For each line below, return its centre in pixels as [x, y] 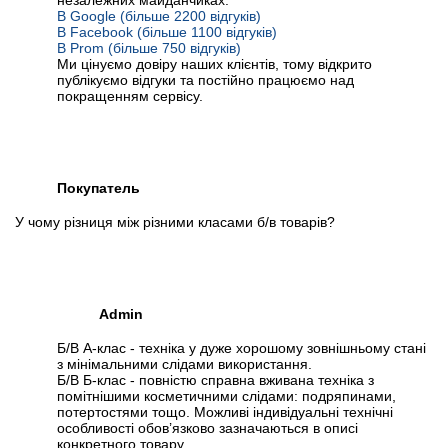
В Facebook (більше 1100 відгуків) [167, 32]
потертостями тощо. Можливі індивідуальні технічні [225, 412]
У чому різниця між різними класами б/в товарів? [175, 222]
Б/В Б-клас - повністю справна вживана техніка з [215, 380]
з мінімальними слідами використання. [184, 364]
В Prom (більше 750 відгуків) [149, 48]
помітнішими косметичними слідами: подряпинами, [226, 396]
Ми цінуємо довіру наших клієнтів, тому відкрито [214, 64]
